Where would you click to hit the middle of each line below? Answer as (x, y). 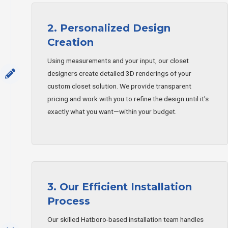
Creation (70, 42)
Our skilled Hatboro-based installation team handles (125, 219)
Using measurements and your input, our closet (118, 61)
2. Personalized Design (109, 28)
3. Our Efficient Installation (120, 187)
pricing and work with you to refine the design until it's (128, 99)
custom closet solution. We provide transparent (119, 86)
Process (69, 201)
